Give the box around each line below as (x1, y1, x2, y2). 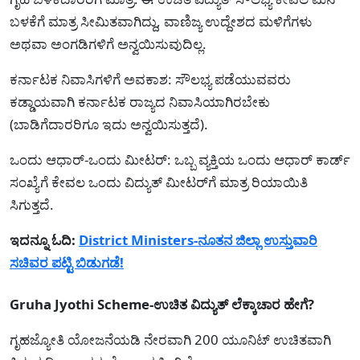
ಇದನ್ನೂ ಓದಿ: (10, 230, 79, 249)
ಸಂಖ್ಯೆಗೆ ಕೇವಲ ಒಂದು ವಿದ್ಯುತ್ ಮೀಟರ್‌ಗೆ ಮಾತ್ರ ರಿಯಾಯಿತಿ (10, 172, 308, 191)
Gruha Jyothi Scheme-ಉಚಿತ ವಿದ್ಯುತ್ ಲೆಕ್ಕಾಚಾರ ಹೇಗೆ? (10, 294, 314, 313)
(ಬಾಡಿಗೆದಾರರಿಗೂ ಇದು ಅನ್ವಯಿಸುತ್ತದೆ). (10, 114, 208, 133)
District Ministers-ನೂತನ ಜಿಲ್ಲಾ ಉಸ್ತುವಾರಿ (79, 230, 317, 249)
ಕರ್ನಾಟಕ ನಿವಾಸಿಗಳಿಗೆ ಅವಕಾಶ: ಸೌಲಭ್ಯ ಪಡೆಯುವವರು (10, 69, 291, 88)
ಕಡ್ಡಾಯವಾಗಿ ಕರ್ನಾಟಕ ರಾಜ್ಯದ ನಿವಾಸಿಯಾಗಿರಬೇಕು (10, 92, 270, 111)
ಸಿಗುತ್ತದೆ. (10, 194, 54, 214)
